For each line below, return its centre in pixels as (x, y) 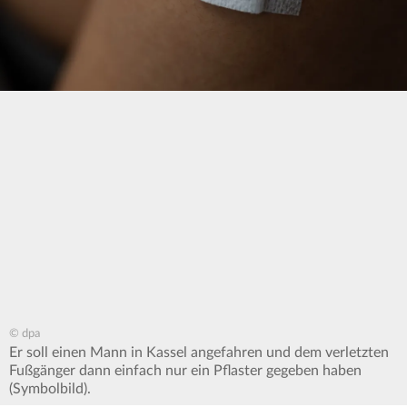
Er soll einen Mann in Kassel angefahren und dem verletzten (199, 353)
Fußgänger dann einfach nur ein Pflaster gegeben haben (185, 371)
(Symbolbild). (50, 389)
